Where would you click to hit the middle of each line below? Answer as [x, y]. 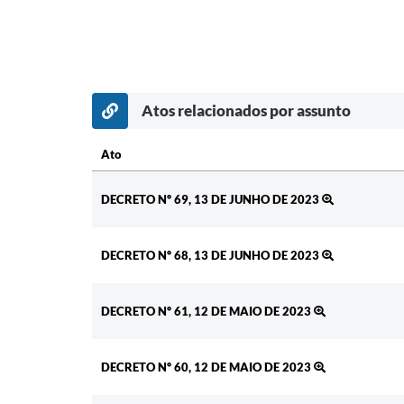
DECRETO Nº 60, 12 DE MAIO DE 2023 [207, 367]
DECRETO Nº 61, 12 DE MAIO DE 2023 [207, 312]
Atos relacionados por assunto [246, 111]
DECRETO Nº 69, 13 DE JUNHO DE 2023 [211, 200]
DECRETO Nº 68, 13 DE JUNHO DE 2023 [211, 256]
